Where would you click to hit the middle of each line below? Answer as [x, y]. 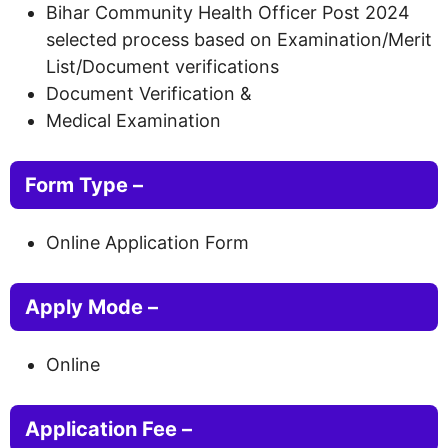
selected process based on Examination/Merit [239, 39]
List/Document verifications [162, 66]
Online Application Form [147, 242]
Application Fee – [108, 428]
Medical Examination [133, 120]
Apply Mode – [91, 306]
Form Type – [84, 184]
